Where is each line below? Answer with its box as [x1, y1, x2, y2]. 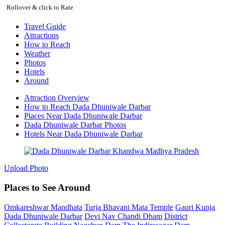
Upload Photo [4, 164, 48, 173]
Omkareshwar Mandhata [4, 202, 82, 211]
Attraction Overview [24, 93, 89, 102]
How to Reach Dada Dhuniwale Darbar [24, 102, 151, 111]
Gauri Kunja [175, 202, 215, 211]
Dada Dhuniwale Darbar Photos [24, 121, 126, 130]
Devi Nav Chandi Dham [84, 211, 162, 220]
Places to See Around [4, 182, 90, 193]
